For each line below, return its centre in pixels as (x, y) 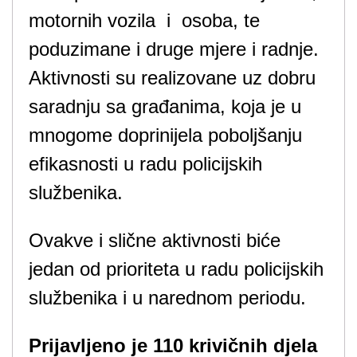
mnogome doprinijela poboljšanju (165, 135)
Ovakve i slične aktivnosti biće (155, 240)
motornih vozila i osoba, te (144, 20)
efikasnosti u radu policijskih (145, 164)
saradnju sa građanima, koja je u (165, 106)
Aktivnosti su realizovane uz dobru (172, 78)
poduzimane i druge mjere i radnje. (174, 49)
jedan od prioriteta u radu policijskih (176, 269)
